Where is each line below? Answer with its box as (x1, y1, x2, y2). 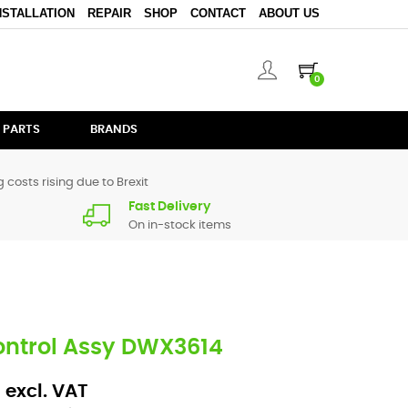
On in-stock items (128, 219, 231, 231)
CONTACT (189, 6, 246, 20)
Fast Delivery (128, 200, 210, 213)
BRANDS (90, 124, 138, 136)
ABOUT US (258, 6, 320, 20)
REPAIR (87, 6, 131, 20)
